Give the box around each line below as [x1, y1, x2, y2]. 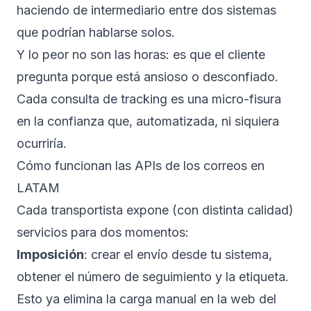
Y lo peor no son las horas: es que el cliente [17, 47, 265, 62]
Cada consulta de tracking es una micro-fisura [17, 92, 281, 106]
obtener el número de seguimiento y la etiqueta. [17, 269, 289, 284]
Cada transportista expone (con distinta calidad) [17, 203, 294, 217]
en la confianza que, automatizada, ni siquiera [17, 114, 279, 128]
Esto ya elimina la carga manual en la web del [17, 292, 276, 306]
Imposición [17, 247, 84, 262]
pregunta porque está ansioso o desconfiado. [17, 69, 278, 84]
